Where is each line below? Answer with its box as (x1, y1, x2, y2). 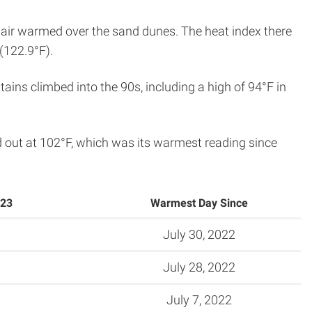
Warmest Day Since (150, 196, 248, 210)
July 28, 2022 (163, 259, 235, 274)
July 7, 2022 (166, 292, 232, 307)
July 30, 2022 (163, 226, 235, 242)
